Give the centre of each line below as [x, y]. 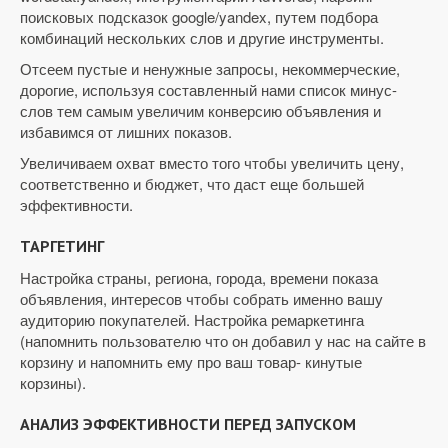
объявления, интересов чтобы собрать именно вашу [201, 298]
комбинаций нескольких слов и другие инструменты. [202, 37]
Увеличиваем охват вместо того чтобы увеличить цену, [212, 162]
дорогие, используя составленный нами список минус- [208, 89]
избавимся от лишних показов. [126, 131]
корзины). [53, 382]
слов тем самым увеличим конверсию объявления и [200, 110]
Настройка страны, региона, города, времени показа [199, 277]
